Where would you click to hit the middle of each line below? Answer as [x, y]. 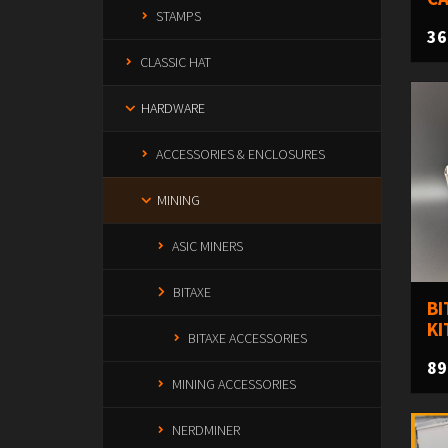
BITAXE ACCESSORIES [247, 338]
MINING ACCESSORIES [234, 384]
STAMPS [178, 16]
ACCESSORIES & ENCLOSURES [240, 154]
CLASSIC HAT [175, 62]
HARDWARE [173, 108]
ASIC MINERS [207, 246]
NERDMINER [206, 430]
